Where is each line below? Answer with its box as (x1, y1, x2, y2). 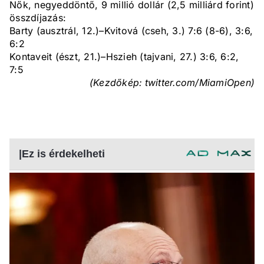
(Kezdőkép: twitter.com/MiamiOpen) (89, 77, 255, 89)
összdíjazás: (9, 12, 66, 24)
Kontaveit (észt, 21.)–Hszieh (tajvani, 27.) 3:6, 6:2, (9, 51, 239, 63)
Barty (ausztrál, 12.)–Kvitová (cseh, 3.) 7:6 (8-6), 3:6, (9, 25, 253, 37)
